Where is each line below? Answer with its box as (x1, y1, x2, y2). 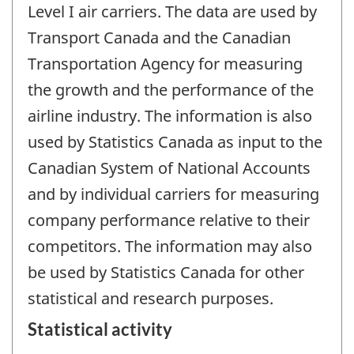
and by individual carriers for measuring (28, 183, 319, 205)
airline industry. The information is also (28, 104, 312, 126)
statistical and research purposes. (28, 287, 273, 309)
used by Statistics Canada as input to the (28, 130, 322, 153)
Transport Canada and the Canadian (28, 26, 291, 48)
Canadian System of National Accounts (28, 156, 311, 179)
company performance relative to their (28, 209, 310, 231)
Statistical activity (28, 318, 172, 341)
